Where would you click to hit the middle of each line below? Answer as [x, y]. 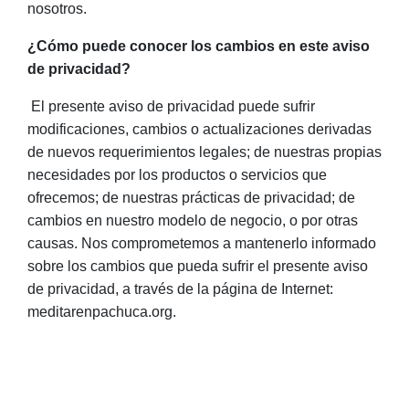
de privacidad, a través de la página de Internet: [180, 289]
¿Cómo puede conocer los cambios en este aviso [199, 46]
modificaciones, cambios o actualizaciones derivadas [199, 129]
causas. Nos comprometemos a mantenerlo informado [202, 243]
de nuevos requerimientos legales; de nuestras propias [204, 152]
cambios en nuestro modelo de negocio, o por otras [193, 220]
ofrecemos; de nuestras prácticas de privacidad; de [191, 198]
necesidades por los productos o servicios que [177, 175]
